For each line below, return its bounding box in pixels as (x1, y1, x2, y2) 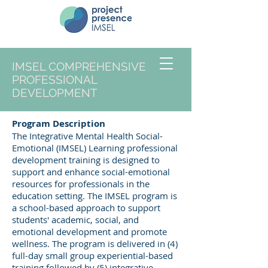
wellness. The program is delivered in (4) (12, 237, 178, 249)
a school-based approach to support (12, 202, 160, 214)
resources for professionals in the (12, 178, 150, 190)
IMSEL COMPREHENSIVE (12, 60, 146, 73)
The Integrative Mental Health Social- (12, 130, 163, 142)
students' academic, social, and (12, 214, 139, 226)
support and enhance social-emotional (12, 166, 170, 178)
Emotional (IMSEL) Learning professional (12, 142, 178, 154)
